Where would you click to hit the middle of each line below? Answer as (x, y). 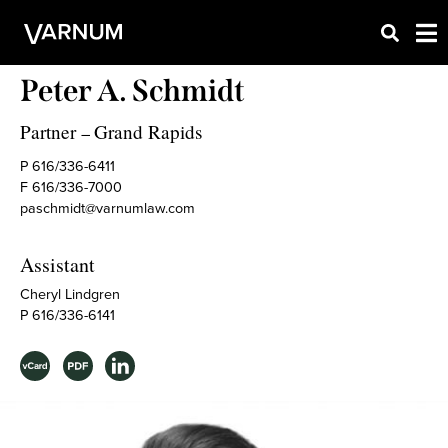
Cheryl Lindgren (70, 294)
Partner (48, 131)
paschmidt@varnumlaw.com (107, 208)
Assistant (57, 264)
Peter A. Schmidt (132, 91)
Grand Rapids (148, 131)
